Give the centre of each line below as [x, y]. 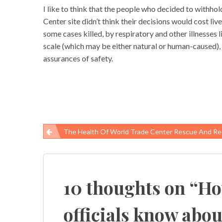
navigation [73, 161]
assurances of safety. [78, 58]
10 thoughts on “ [131, 188]
